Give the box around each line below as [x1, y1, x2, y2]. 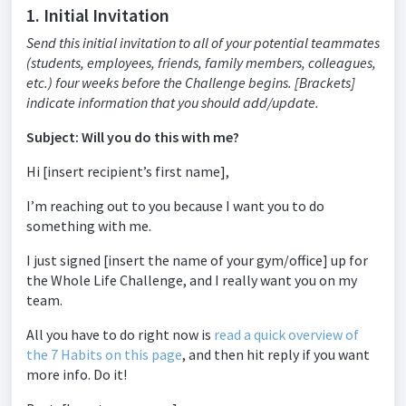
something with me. [26, 217, 151, 235]
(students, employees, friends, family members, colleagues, [26, 53, 376, 72]
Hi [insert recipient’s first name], [26, 162, 229, 180]
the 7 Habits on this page [26, 345, 182, 363]
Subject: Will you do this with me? [26, 128, 239, 146]
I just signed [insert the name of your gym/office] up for [26, 251, 368, 269]
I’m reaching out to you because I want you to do [26, 197, 324, 215]
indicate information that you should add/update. [26, 93, 319, 111]
